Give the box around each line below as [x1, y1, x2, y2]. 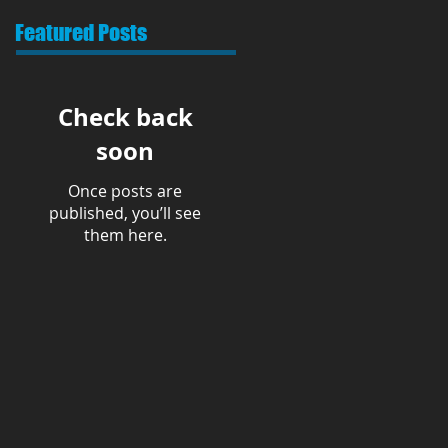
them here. [83, 224, 167, 246]
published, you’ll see [49, 202, 201, 224]
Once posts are [68, 180, 182, 202]
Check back [57, 100, 193, 134]
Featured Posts [15, 19, 147, 46]
